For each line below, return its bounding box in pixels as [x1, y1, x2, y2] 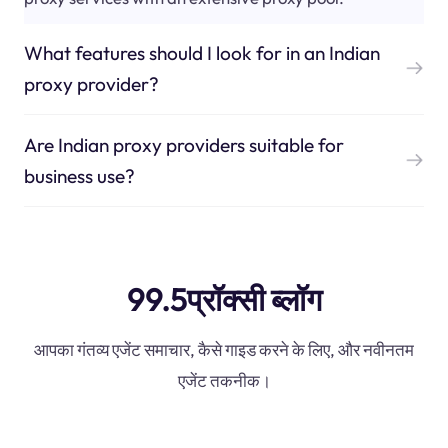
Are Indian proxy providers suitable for [23, 132, 344, 157]
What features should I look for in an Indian [23, 40, 380, 65]
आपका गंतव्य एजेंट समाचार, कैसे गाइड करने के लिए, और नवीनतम [34, 339, 414, 361]
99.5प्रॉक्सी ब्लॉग [126, 279, 322, 319]
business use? [23, 163, 135, 188]
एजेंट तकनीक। [177, 370, 271, 392]
